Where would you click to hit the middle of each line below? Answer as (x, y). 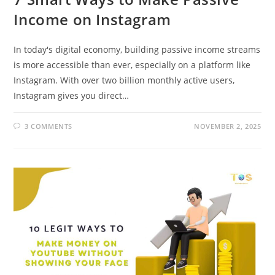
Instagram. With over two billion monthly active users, (124, 80)
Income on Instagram (92, 19)
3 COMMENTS (49, 126)
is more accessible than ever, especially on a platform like (132, 64)
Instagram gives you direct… (72, 95)
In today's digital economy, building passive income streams (137, 49)
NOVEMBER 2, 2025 (227, 126)
